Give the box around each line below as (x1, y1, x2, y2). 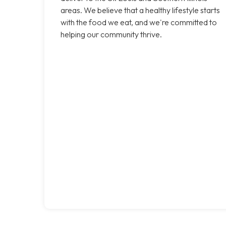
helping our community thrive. (61, 29, 162, 39)
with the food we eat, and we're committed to (61, 17, 217, 27)
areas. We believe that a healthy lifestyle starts (61, 5, 220, 15)
